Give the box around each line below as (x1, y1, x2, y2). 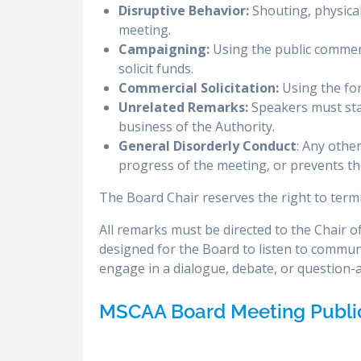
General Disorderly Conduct (118, 136, 297, 155)
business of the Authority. (118, 117, 276, 135)
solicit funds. (118, 59, 194, 77)
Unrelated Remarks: (118, 98, 249, 116)
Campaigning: (118, 39, 210, 58)
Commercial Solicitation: (118, 78, 280, 97)
